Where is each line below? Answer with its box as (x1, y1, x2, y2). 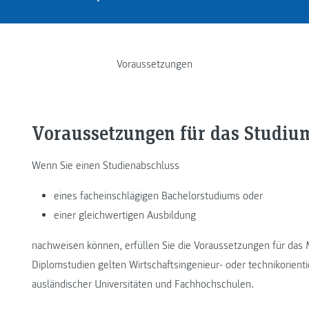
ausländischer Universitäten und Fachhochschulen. (32, 277, 254, 292)
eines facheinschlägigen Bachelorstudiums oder (54, 189, 263, 203)
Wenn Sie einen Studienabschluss (32, 159, 179, 173)
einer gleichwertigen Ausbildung (54, 208, 196, 223)
